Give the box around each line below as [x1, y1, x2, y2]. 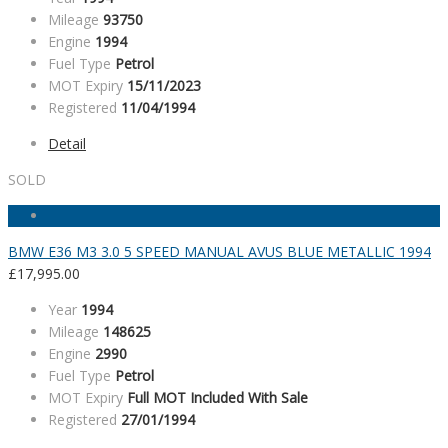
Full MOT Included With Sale [127, 388, 308, 408]
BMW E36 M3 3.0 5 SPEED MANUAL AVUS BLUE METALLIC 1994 [8, 242, 431, 262]
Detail [48, 134, 86, 154]
